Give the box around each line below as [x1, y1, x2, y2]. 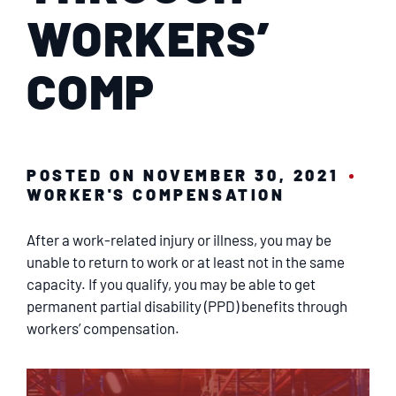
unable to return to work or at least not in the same [27, 253, 345, 270]
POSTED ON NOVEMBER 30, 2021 [27, 165, 339, 185]
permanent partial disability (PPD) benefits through [27, 297, 347, 315]
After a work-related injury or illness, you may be [27, 231, 331, 248]
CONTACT [166, 113, 230, 130]
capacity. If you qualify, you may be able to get [27, 275, 316, 293]
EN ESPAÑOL [156, 53, 240, 70]
